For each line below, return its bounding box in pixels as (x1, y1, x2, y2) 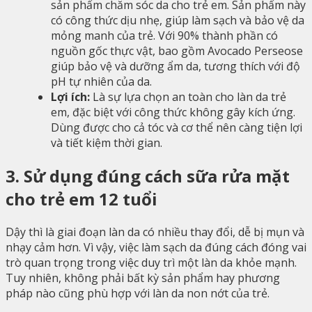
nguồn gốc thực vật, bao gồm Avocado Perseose (51, 43, 303, 59)
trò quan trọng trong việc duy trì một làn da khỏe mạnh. (6, 254, 297, 270)
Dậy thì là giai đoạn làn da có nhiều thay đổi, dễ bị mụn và (6, 224, 304, 240)
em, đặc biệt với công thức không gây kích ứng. (51, 104, 295, 120)
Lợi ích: (51, 89, 90, 105)
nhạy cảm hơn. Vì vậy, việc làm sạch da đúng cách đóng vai (6, 239, 306, 255)
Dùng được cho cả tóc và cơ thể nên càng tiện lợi (51, 120, 302, 136)
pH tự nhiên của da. (51, 74, 152, 90)
